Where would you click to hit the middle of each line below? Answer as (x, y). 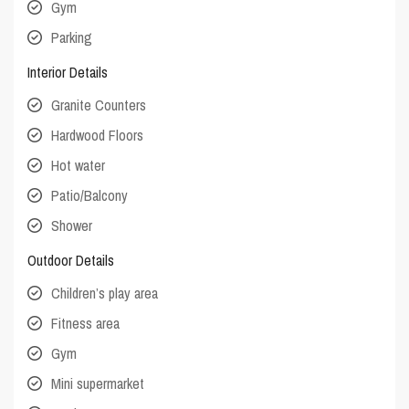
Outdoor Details (71, 261)
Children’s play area (105, 294)
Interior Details (68, 73)
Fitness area (86, 324)
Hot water (79, 166)
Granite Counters (99, 105)
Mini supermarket (98, 384)
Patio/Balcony (90, 196)
